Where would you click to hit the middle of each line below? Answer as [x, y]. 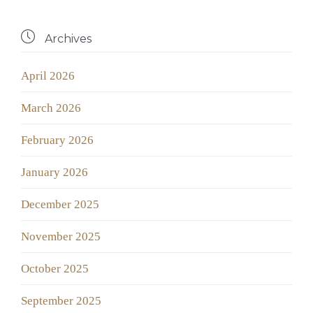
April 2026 [48, 76]
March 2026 [51, 108]
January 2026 [54, 173]
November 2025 [61, 237]
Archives [67, 39]
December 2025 [60, 205]
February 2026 [57, 140]
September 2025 [61, 301]
